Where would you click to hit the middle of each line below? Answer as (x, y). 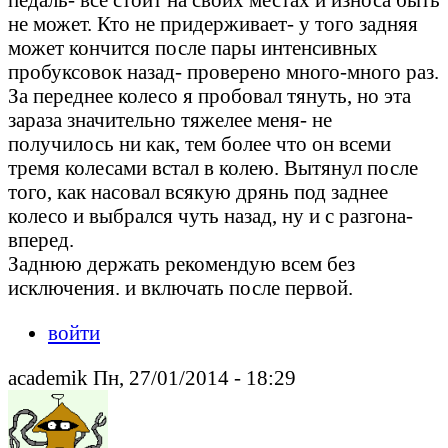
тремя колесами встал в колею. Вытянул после (213, 167)
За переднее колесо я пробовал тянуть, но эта (209, 95)
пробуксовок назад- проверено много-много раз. (223, 71)
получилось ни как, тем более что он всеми (199, 143)
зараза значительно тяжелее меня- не (170, 119)
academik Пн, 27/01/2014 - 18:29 (152, 377)
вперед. (41, 239)
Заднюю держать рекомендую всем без (181, 263)
